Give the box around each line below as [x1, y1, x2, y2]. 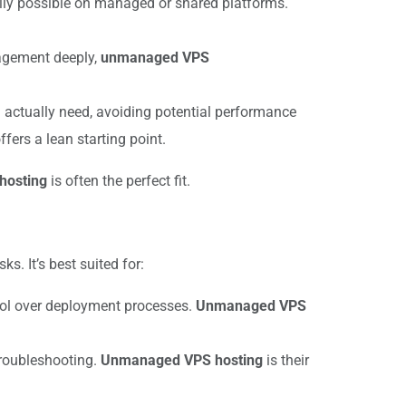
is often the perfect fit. [47, 171, 190, 189]
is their [263, 351, 309, 369]
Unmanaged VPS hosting [101, 351, 263, 369]
